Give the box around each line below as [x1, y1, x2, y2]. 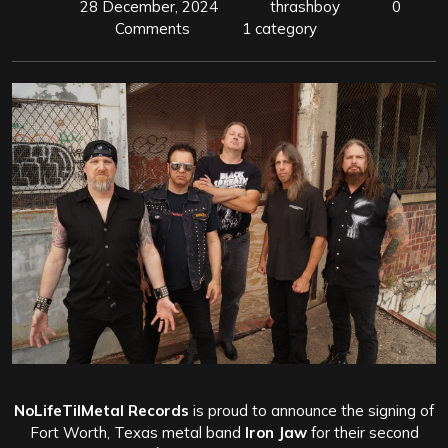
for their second [310, 422, 419, 442]
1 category [242, 18, 317, 38]
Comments [115, 18, 190, 38]
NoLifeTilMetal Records [14, 400, 193, 420]
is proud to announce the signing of [193, 400, 434, 420]
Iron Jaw [240, 422, 311, 442]
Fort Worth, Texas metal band [29, 422, 241, 442]
